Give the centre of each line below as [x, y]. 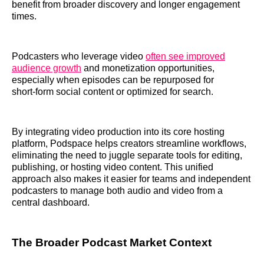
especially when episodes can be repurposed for [113, 80]
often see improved [185, 57]
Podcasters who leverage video [79, 57]
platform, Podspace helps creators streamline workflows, [129, 144]
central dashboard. [51, 203]
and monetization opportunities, [148, 68]
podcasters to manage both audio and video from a [117, 191]
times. [24, 16]
